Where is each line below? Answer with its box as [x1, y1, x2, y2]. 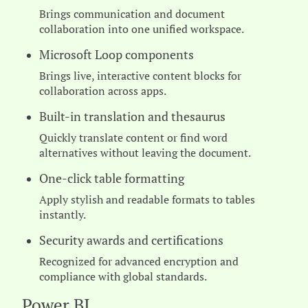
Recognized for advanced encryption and [39, 254, 239, 269]
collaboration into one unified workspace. [39, 21, 244, 36]
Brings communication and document [39, 6, 225, 21]
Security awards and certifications [39, 232, 223, 248]
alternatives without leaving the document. [39, 145, 251, 160]
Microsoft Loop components [39, 47, 194, 63]
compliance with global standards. [39, 269, 207, 284]
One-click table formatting [39, 170, 184, 186]
